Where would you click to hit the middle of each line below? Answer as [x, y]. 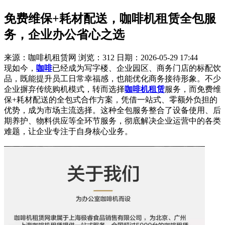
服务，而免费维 [193, 89]
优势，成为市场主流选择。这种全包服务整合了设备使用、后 [113, 110]
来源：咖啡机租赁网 [40, 58]
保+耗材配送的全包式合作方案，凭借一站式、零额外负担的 [111, 100]
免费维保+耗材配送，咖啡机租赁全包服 [110, 19]
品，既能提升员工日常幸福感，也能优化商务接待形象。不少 [113, 79]
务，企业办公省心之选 [64, 35]
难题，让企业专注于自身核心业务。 [68, 132]
